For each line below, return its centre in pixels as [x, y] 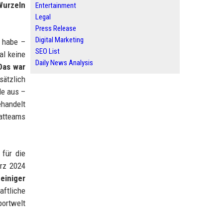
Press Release [56, 28]
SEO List [48, 51]
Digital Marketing [59, 40]
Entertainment [56, 5]
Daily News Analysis [64, 63]
